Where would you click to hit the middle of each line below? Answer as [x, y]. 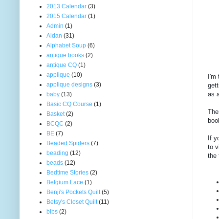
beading [57, 153]
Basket [55, 114]
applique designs [69, 84]
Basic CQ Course [69, 104]
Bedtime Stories [67, 172]
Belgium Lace [65, 182]
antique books [65, 55]
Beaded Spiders [68, 143]
